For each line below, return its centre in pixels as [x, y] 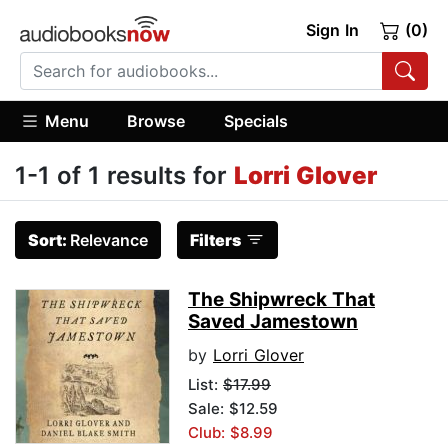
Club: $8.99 [230, 433]
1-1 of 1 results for [124, 176]
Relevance [109, 240]
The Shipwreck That [281, 300]
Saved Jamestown [273, 322]
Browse [156, 120]
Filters [215, 240]
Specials [255, 120]
